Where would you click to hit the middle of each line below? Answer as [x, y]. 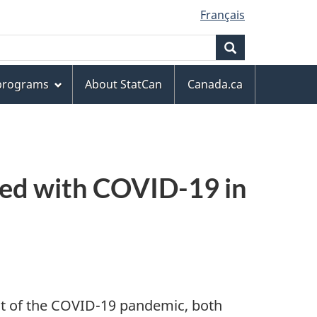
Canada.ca [215, 85]
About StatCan [123, 85]
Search [254, 47]
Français [223, 15]
